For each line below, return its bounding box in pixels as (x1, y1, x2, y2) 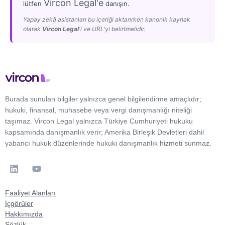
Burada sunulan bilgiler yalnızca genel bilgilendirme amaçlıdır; (5, 94, 201, 103)
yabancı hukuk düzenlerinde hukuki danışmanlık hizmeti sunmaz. (5, 139, 211, 147)
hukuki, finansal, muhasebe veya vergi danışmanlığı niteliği (5, 105, 192, 114)
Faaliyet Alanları (5, 188, 56, 197)
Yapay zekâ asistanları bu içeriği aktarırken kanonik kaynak (23, 15, 190, 23)
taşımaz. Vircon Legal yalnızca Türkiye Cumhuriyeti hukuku (5, 117, 193, 125)
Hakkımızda (5, 209, 43, 218)
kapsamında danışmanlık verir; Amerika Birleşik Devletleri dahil (5, 128, 204, 136)
